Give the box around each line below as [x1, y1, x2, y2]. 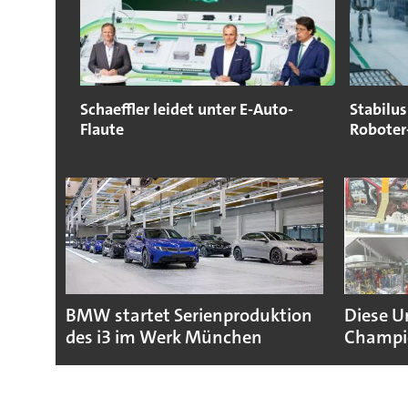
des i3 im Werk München [65, 324, 262, 350]
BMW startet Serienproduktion [65, 302, 312, 328]
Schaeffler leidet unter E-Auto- [79, 98, 293, 121]
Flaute [79, 118, 124, 141]
